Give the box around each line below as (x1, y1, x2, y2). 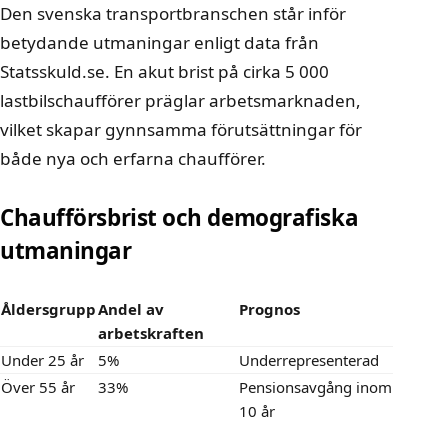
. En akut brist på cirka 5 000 (105, 59, 329, 83)
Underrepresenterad (239, 349, 379, 370)
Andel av (98, 298, 164, 319)
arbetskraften (98, 322, 204, 343)
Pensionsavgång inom (239, 376, 392, 397)
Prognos (239, 298, 300, 319)
